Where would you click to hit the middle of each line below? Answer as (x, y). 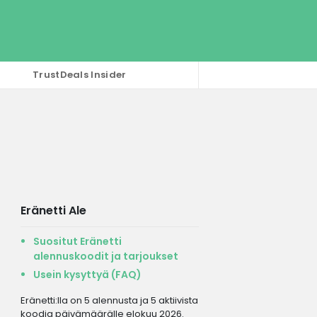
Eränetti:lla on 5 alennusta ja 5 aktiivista (109, 300)
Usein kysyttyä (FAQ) (87, 274)
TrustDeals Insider (80, 75)
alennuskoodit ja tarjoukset (105, 256)
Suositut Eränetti (77, 241)
